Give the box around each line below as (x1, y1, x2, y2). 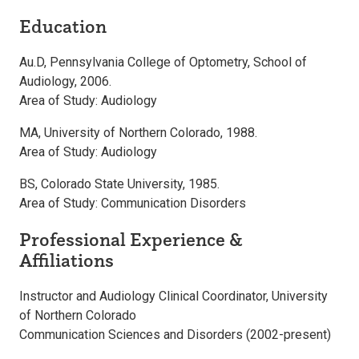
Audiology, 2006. (19, 73, 111, 89)
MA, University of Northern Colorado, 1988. (19, 124, 257, 140)
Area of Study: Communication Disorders (19, 195, 246, 211)
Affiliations (19, 248, 114, 272)
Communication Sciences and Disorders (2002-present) (19, 326, 331, 342)
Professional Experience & (19, 227, 243, 251)
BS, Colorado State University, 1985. (19, 175, 220, 192)
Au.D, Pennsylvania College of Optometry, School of (19, 54, 307, 70)
